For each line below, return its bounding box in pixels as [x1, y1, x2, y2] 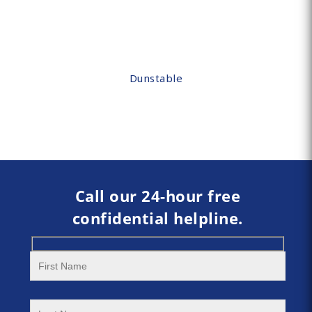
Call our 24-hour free [75, 185, 241, 207]
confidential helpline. [72, 208, 243, 229]
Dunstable [129, 71, 183, 86]
